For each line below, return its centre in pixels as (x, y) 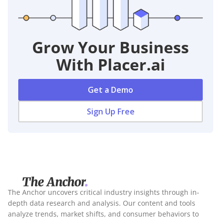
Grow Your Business (110, 47)
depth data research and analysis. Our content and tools (102, 203)
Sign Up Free (110, 111)
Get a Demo (110, 90)
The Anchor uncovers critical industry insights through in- (104, 192)
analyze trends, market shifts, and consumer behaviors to (103, 214)
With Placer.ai (110, 64)
